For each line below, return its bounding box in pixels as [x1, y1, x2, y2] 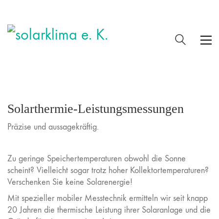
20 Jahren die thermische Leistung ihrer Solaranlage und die [7, 205, 211, 215]
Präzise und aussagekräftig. [7, 121, 99, 132]
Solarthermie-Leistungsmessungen [7, 102, 184, 116]
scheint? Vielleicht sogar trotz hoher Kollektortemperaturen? [7, 165, 209, 175]
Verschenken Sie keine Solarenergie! [7, 176, 132, 187]
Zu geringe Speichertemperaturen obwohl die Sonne [7, 153, 186, 164]
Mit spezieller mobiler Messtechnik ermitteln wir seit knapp [7, 193, 208, 203]
